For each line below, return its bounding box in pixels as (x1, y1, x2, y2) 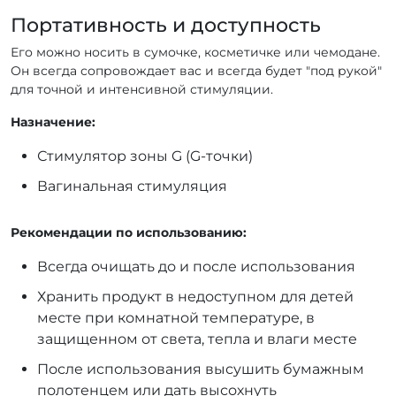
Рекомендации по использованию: (11, 224, 247, 240)
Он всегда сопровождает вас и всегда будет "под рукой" (11, 62, 382, 79)
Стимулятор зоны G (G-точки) (37, 147, 253, 164)
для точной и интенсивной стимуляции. (11, 80, 273, 97)
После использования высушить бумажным (37, 360, 364, 377)
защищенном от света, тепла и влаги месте (37, 330, 357, 347)
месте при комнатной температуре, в (37, 308, 315, 326)
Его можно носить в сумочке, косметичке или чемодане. (11, 43, 380, 60)
